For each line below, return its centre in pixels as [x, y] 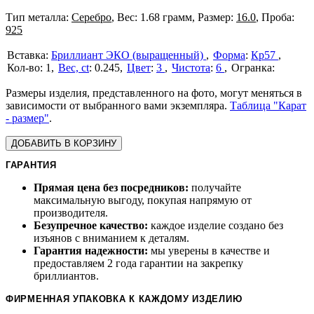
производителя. [71, 213]
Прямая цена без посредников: [111, 188]
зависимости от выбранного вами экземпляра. [118, 106]
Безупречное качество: [91, 226]
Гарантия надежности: [91, 251]
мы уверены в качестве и [209, 251]
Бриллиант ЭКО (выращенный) [129, 55]
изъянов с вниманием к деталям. [111, 238]
